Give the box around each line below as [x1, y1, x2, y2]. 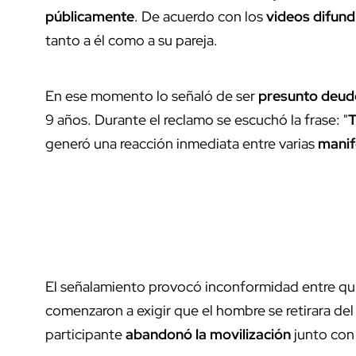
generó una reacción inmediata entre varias [45, 134, 318, 153]
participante [45, 325, 126, 344]
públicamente [45, 7, 134, 26]
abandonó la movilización [126, 325, 291, 344]
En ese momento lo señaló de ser [45, 87, 258, 106]
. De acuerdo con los [134, 7, 266, 26]
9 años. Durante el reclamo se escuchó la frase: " [45, 110, 348, 130]
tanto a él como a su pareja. [45, 31, 218, 50]
